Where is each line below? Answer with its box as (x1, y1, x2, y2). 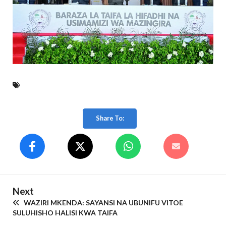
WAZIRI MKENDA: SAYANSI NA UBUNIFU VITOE (22, 198, 183, 207)
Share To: (95, 114, 124, 123)
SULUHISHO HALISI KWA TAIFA (13, 208, 118, 217)
